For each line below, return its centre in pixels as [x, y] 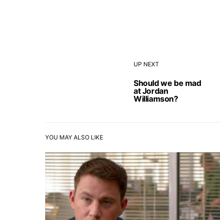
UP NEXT [146, 64]
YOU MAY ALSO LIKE [74, 137]
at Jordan [151, 91]
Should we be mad [167, 83]
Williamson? [156, 98]
